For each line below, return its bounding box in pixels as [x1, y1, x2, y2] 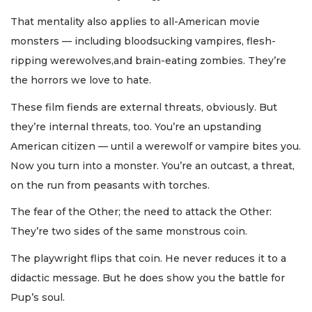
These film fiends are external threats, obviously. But [10, 100, 277, 114]
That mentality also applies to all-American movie [10, 15, 260, 29]
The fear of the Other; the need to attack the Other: [10, 205, 272, 219]
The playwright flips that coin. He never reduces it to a [10, 251, 286, 265]
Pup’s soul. [10, 290, 65, 304]
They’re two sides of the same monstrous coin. [10, 225, 247, 238]
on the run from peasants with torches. [10, 178, 210, 192]
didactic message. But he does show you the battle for [10, 271, 285, 284]
